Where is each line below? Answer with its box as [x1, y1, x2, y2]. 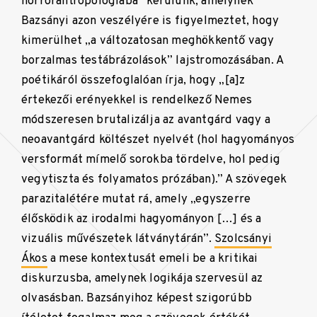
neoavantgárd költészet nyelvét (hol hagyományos [21, 132, 295, 148]
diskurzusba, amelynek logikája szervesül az [21, 271, 263, 287]
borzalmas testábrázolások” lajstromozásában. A [21, 53, 284, 69]
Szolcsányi [214, 231, 272, 247]
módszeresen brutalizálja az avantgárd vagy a [21, 113, 270, 128]
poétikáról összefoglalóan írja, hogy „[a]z [21, 73, 246, 88]
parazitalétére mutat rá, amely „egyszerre [21, 192, 251, 207]
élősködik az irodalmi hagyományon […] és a [21, 212, 262, 227]
